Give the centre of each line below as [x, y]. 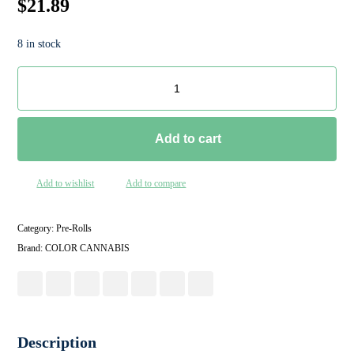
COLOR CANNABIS [88, 248]
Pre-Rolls [74, 228]
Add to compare [156, 183]
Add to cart [188, 139]
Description [57, 342]
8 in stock [40, 44]
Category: [37, 228]
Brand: [32, 248]
